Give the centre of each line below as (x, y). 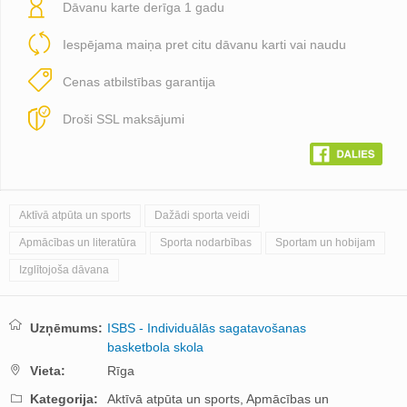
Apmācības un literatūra (78, 242)
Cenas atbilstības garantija (139, 82)
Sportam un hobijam (325, 242)
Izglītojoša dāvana (64, 269)
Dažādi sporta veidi (202, 215)
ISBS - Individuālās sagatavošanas (207, 328)
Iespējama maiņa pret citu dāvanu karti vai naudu (204, 45)
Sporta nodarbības (206, 242)
